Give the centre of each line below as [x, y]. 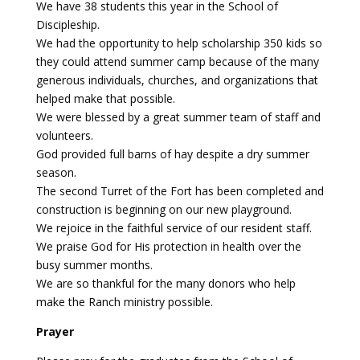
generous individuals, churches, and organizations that [177, 80]
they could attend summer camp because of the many [177, 61]
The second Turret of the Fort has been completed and [180, 191]
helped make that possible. [105, 98]
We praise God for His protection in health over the [168, 246]
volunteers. [64, 135]
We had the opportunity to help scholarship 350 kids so [179, 43]
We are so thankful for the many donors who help [166, 283]
